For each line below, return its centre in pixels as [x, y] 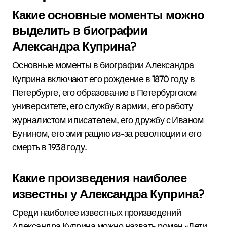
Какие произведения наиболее [99, 178]
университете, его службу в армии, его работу [103, 106]
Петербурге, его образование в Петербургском [104, 92]
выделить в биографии [80, 30]
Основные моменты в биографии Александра [103, 65]
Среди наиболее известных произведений [97, 213]
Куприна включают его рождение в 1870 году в [104, 79]
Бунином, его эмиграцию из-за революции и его [107, 134]
